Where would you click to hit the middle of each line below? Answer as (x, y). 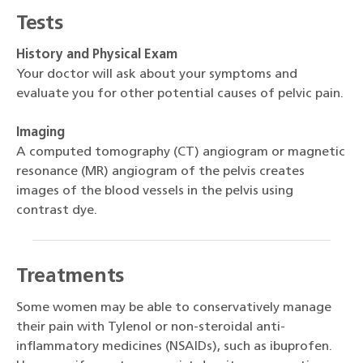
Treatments (70, 277)
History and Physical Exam (97, 56)
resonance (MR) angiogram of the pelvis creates (160, 172)
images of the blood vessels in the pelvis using (155, 192)
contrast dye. (57, 211)
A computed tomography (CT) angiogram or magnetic (181, 153)
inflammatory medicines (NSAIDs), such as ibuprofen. (174, 347)
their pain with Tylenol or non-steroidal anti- (151, 328)
